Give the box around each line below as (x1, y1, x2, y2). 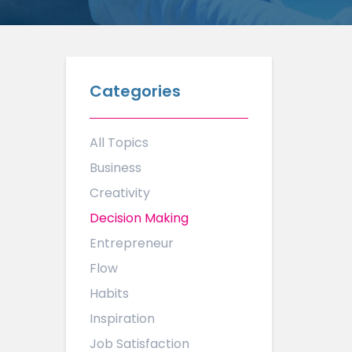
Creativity (89, 184, 150, 202)
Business (89, 159, 141, 177)
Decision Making (89, 209, 189, 227)
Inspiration (89, 310, 155, 328)
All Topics (89, 134, 148, 152)
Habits (89, 284, 129, 302)
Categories (89, 80, 181, 102)
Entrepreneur (89, 234, 174, 252)
